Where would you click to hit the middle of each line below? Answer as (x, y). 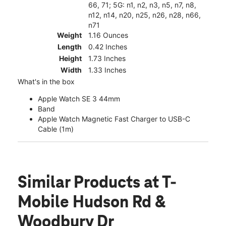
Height (70, 59)
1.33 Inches (107, 70)
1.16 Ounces (108, 35)
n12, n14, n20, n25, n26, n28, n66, (145, 15)
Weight (69, 35)
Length (70, 47)
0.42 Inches (108, 47)
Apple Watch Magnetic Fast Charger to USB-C (114, 119)
